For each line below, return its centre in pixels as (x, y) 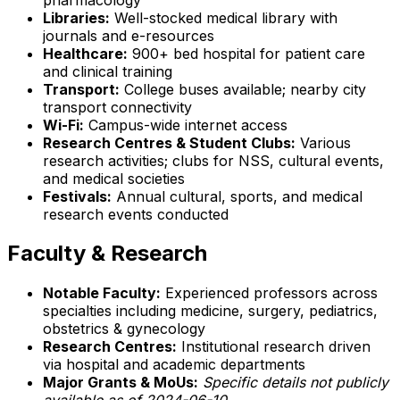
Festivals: (77, 196)
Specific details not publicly (296, 383)
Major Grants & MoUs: (121, 383)
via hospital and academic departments (174, 365)
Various (323, 142)
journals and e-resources (129, 35)
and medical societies (114, 178)
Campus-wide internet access (186, 125)
